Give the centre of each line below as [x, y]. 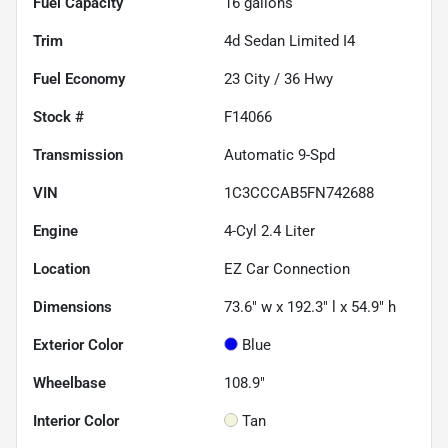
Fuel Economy [79, 78]
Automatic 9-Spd [279, 154]
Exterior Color [78, 344]
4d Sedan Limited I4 [289, 40]
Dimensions [72, 306]
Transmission [78, 154]
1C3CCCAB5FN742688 [299, 192]
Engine [55, 230]
